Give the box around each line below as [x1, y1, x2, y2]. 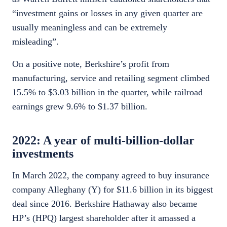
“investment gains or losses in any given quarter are [12, 8, 203, 18]
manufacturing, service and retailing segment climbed [12, 73, 210, 83]
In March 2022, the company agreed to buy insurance [12, 170, 209, 180]
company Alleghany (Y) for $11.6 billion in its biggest [12, 184, 213, 195]
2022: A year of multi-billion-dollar [12, 134, 195, 147]
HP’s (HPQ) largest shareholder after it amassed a [12, 213, 196, 223]
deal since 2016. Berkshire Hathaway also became [12, 199, 197, 209]
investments [12, 147, 77, 160]
